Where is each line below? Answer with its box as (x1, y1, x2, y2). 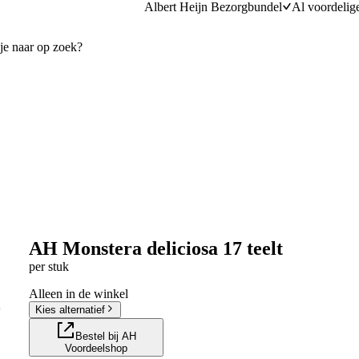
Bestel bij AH (75, 329, 136, 342)
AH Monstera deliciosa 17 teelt (28, 237, 283, 259)
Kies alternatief (34, 303, 105, 316)
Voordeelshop (64, 341, 127, 354)
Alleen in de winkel (28, 286, 128, 301)
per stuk (28, 259, 69, 273)
